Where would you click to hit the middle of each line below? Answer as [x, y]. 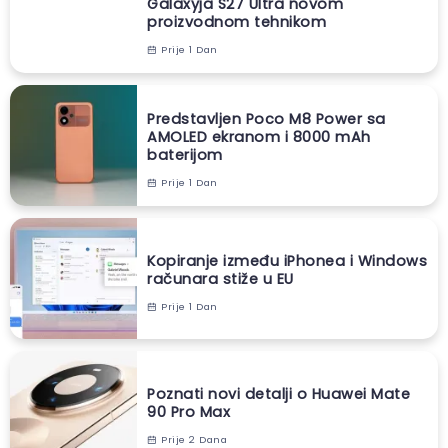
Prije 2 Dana [192, 439]
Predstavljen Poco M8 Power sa [266, 118]
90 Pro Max [188, 411]
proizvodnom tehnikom [236, 21]
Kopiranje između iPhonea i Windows [287, 260]
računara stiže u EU [220, 278]
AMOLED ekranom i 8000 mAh [259, 136]
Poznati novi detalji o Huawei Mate [278, 393]
